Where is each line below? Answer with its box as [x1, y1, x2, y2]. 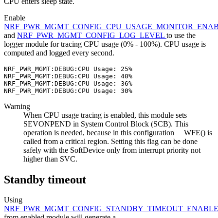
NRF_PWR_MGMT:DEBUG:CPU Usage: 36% [4, 79, 132, 87]
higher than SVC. [23, 154, 77, 163]
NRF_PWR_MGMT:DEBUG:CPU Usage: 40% [4, 72, 132, 80]
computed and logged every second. [4, 48, 114, 57]
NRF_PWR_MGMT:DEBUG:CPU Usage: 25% [4, 65, 132, 73]
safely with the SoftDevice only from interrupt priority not [23, 145, 200, 154]
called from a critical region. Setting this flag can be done [23, 137, 198, 145]
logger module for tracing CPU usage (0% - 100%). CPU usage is [4, 39, 206, 48]
